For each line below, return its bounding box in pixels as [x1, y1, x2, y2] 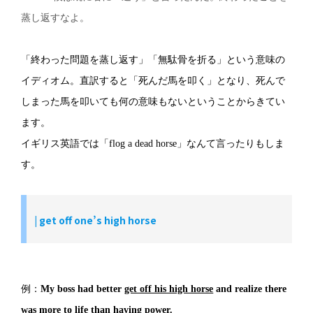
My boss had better [41, 283, 125, 294]
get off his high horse [124, 283, 214, 294]
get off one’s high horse [39, 212, 157, 227]
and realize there [213, 283, 287, 294]
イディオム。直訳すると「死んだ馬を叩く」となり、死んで [21, 75, 286, 86]
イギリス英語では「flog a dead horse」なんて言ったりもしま [21, 138, 285, 149]
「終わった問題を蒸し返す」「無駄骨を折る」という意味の [21, 54, 286, 65]
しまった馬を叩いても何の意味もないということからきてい [21, 96, 286, 107]
